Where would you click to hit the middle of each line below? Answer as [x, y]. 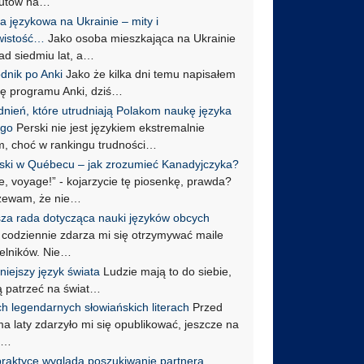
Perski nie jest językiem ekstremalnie [109, 128]
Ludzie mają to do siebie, [166, 271]
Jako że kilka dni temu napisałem [149, 74]
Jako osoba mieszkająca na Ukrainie [141, 38]
